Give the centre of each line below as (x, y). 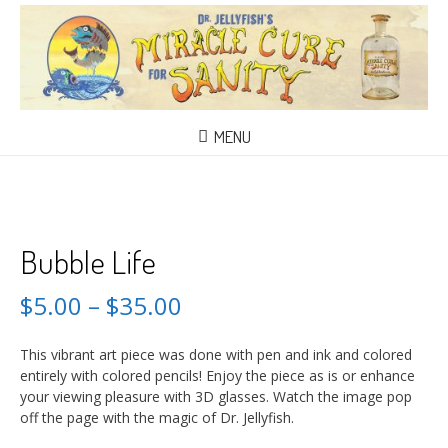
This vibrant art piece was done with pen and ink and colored (216, 354)
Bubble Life (88, 261)
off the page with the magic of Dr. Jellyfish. (157, 417)
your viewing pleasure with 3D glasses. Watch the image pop (216, 396)
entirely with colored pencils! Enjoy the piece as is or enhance (217, 375)
